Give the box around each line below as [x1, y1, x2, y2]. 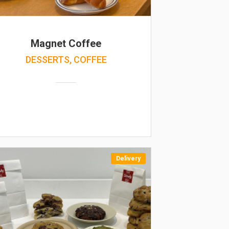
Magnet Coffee [31, 37, 102, 50]
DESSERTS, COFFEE [25, 54, 107, 65]
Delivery [116, 155, 141, 162]
